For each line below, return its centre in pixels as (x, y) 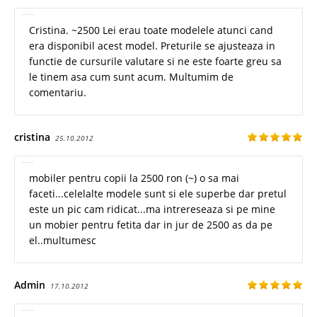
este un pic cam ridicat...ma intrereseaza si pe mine (152, 209)
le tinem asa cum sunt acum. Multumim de (131, 76)
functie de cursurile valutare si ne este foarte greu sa (155, 61)
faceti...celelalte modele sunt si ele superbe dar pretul (158, 193)
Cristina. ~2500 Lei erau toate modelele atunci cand (151, 30)
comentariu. (58, 92)
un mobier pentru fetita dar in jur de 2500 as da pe (151, 224)
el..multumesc (63, 240)
